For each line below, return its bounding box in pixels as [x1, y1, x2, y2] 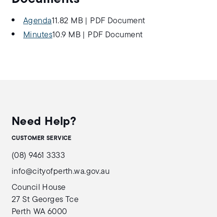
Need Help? [12, 116, 77, 128]
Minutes [23, 31, 52, 39]
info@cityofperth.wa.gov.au [12, 168, 110, 176]
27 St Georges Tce [12, 196, 79, 204]
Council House [12, 184, 66, 192]
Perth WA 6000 [12, 208, 67, 216]
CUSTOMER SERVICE [12, 136, 72, 141]
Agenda [23, 17, 52, 25]
